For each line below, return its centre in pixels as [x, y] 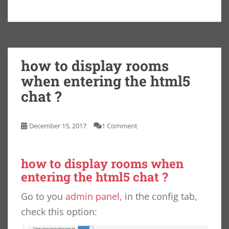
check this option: [59, 212]
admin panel [93, 196]
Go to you [43, 196]
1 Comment [120, 126]
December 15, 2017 [58, 126]
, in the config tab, [158, 196]
